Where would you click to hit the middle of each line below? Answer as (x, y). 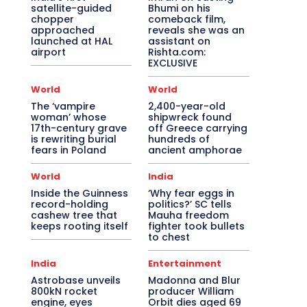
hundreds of (179, 139)
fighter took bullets (197, 226)
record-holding (69, 205)
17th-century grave (78, 128)
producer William (191, 292)
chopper (52, 20)
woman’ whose (68, 118)
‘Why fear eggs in (192, 194)
